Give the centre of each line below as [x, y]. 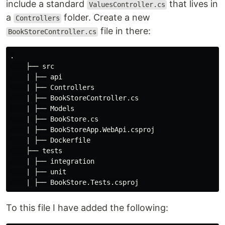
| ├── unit [38, 172]
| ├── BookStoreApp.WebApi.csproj [82, 130]
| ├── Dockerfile [50, 140]
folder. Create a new [106, 18]
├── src [32, 67]
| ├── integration [52, 161]
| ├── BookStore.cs [54, 119]
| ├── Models [42, 109]
